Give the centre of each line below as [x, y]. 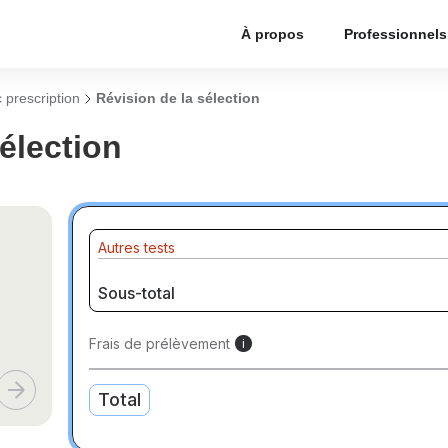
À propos [272, 34]
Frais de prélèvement [160, 343]
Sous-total [137, 293]
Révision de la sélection [178, 98]
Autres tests [137, 247]
